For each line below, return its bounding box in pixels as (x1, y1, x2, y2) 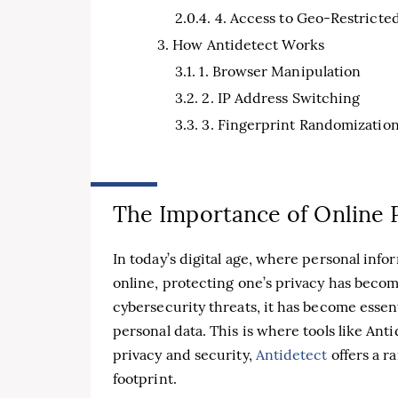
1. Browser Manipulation (199, 62, 362, 80)
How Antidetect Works (172, 36, 324, 53)
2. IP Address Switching (202, 89, 361, 107)
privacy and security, (113, 345, 256, 363)
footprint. (113, 369, 177, 387)
